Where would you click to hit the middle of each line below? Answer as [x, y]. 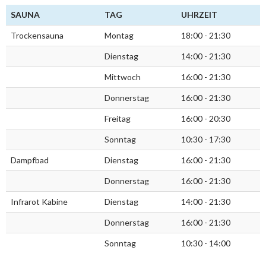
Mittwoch [123, 77]
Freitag [118, 119]
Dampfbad [30, 160]
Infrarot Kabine [39, 202]
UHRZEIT [199, 15]
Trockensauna [37, 36]
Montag [119, 36]
